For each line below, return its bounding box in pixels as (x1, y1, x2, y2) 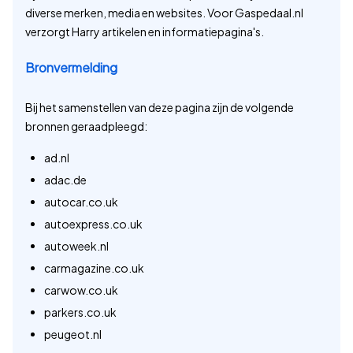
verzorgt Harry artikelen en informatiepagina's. (25, 24, 264, 39)
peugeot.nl (44, 327, 102, 342)
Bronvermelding (25, 59, 117, 76)
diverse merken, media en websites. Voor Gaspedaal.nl (25, 6, 303, 20)
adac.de (44, 173, 87, 188)
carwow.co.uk (44, 283, 118, 298)
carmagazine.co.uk (44, 261, 144, 276)
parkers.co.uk (44, 305, 117, 320)
